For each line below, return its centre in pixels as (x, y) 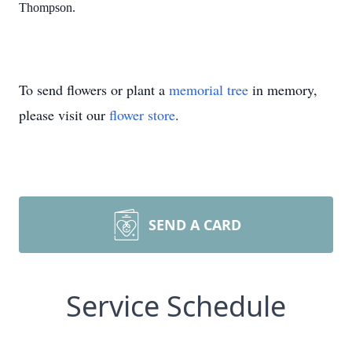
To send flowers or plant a (94, 90)
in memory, (283, 90)
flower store (142, 115)
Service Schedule (176, 306)
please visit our (64, 115)
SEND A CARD (195, 225)
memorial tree (209, 90)
